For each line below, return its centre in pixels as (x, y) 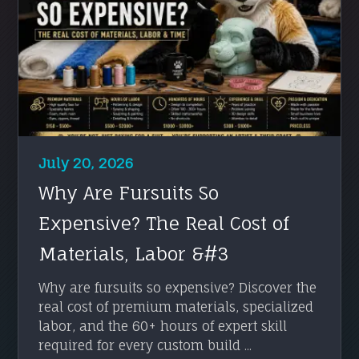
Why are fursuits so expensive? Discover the (178, 287)
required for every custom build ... (145, 345)
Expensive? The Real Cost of (164, 223)
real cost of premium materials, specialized (176, 307)
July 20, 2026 (86, 163)
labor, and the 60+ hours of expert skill (163, 326)
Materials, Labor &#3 (134, 253)
